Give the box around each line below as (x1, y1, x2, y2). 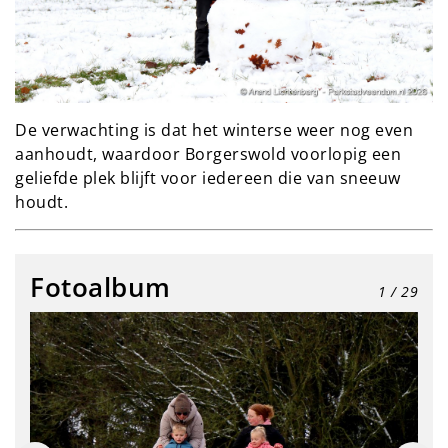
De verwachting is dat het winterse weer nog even (15, 119, 413, 142)
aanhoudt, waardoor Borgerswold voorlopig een (15, 143, 401, 166)
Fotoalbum (30, 270, 171, 306)
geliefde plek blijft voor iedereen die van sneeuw (15, 167, 401, 190)
